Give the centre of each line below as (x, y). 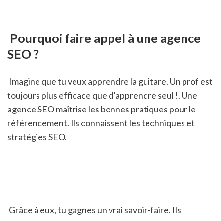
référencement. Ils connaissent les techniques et (101, 123)
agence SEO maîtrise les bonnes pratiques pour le (102, 109)
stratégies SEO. (37, 136)
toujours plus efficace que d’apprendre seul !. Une (102, 95)
